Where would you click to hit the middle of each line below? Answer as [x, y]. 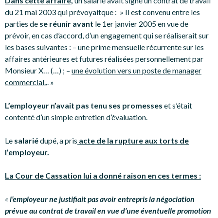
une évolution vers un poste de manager [136, 70]
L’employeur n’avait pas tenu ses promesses [84, 105]
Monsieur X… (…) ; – [38, 70]
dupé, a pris [58, 140]
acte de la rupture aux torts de [133, 140]
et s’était [177, 105]
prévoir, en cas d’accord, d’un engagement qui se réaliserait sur [107, 35]
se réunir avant [67, 24]
